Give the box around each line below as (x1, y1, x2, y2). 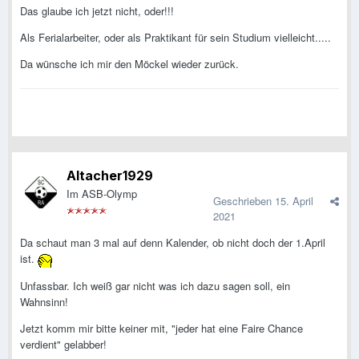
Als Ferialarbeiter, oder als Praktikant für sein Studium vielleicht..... (20, 30, 331, 46)
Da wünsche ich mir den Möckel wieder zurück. (20, 56, 239, 72)
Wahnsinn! (20, 293, 68, 309)
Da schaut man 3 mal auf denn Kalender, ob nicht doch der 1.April (20, 235, 325, 251)
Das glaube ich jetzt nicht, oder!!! (20, 3, 174, 19)
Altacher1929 (67, 167, 153, 184)
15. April (275, 193, 313, 209)
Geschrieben (213, 193, 275, 209)
